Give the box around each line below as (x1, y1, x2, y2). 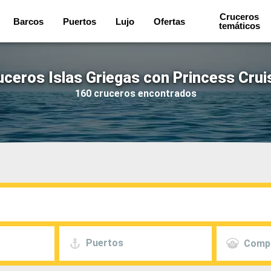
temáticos (218, 21, 260, 31)
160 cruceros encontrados (74, 87, 197, 99)
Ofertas (154, 16, 186, 27)
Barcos (13, 16, 44, 27)
